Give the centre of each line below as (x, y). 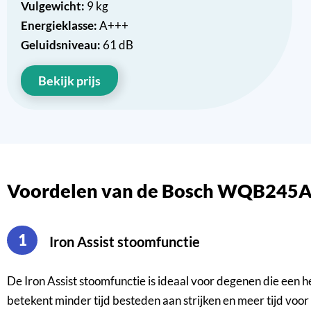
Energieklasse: (60, 26)
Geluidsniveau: (62, 45)
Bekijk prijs (69, 81)
